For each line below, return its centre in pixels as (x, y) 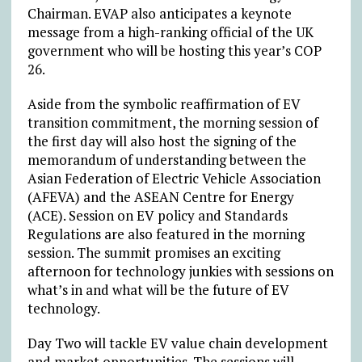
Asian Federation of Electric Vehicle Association (174, 179)
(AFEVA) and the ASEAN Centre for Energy (160, 197)
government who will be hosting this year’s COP (174, 51)
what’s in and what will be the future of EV (158, 290)
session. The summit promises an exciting (154, 253)
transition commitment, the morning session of (173, 123)
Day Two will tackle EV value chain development (177, 343)
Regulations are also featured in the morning (166, 234)
